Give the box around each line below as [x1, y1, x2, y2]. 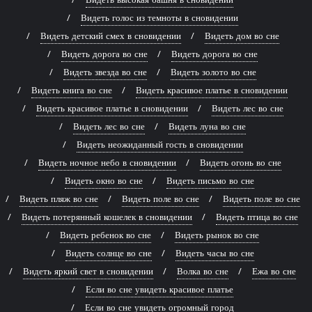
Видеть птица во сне [215, 211, 298, 222]
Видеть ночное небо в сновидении [38, 157, 176, 168]
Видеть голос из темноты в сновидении [81, 12, 238, 23]
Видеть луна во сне [169, 120, 246, 132]
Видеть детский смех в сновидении [40, 30, 181, 41]
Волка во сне [177, 265, 228, 276]
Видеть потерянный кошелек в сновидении [21, 211, 192, 222]
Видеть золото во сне [170, 66, 256, 77]
